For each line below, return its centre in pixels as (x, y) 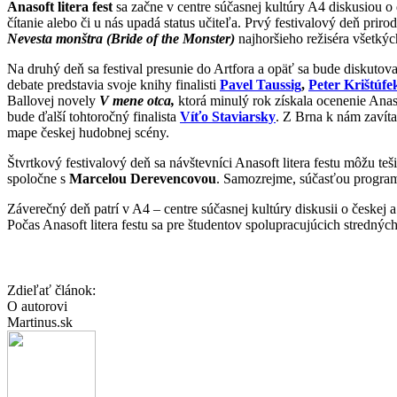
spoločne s (38, 178)
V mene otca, (137, 100)
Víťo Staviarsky (228, 116)
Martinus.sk (40, 322)
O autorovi (37, 306)
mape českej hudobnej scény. (88, 132)
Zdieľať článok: (53, 290)
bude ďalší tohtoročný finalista (93, 116)
